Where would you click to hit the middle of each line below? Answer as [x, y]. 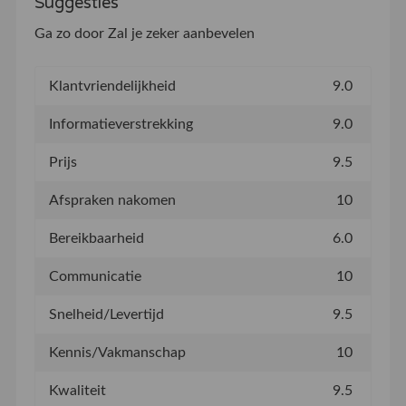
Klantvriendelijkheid [112, 86]
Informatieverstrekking [121, 124]
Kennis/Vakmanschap [117, 352]
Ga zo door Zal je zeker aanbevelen [144, 33]
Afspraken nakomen [112, 200]
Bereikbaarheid [96, 238]
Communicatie [95, 276]
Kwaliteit [77, 390]
